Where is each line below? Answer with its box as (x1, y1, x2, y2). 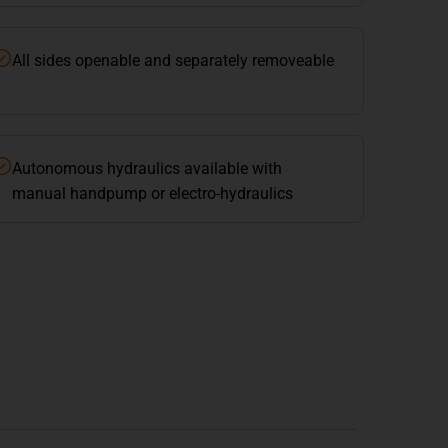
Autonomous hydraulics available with (11, 159, 282, 179)
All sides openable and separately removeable (11, 51, 334, 71)
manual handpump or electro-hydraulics (11, 184, 293, 204)
